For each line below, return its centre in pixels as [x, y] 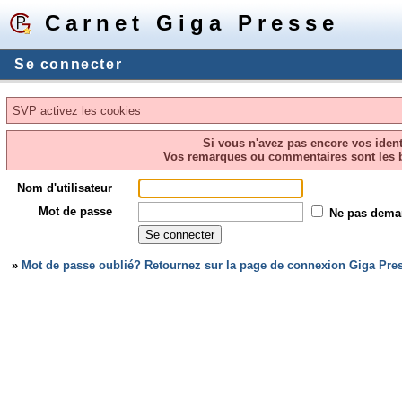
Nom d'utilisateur [65, 188]
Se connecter [69, 64]
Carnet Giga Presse [192, 23]
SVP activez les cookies [77, 110]
